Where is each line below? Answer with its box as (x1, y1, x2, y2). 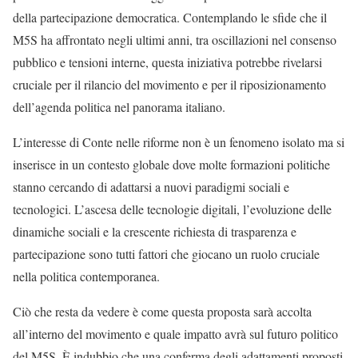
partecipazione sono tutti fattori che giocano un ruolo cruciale (13, 245, 320, 263)
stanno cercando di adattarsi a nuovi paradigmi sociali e (13, 178, 289, 196)
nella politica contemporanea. (13, 268, 160, 285)
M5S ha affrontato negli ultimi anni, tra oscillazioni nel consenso (13, 31, 336, 49)
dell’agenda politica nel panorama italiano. (13, 98, 225, 116)
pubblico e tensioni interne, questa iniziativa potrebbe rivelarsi (13, 54, 322, 71)
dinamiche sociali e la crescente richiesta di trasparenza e (13, 223, 296, 241)
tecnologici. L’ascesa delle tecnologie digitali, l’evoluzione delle (13, 201, 332, 218)
